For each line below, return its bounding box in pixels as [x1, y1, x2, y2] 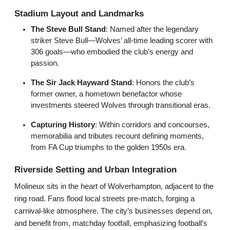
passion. [31, 59, 59, 67]
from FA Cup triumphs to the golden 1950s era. [31, 143, 186, 151]
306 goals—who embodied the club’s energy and [31, 47, 193, 56]
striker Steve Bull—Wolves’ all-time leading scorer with [31, 36, 213, 45]
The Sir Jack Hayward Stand [31, 78, 132, 87]
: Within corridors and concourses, [95, 120, 209, 129]
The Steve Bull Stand [31, 25, 106, 33]
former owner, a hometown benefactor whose [31, 89, 182, 98]
